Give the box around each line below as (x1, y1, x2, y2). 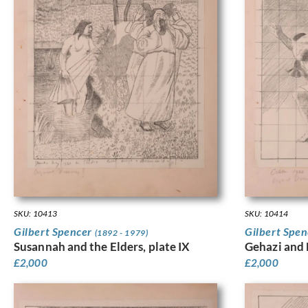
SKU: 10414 (245, 208, 288, 219)
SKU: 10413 (14, 208, 57, 219)
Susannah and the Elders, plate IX (14, 239, 190, 254)
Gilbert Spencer (14, 224, 95, 238)
